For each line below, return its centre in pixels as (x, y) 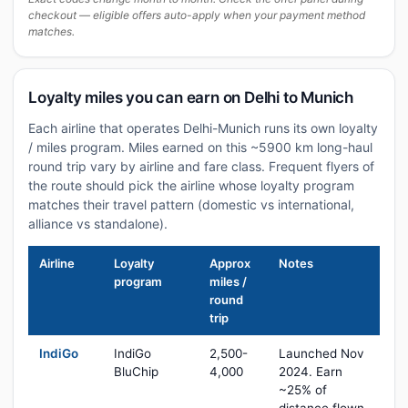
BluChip (136, 372)
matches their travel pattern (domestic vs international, (191, 204)
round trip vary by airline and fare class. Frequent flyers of (201, 166)
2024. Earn (311, 372)
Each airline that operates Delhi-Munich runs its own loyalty (203, 128)
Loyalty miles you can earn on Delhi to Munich (191, 97)
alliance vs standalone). (98, 224)
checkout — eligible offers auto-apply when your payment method (197, 15)
